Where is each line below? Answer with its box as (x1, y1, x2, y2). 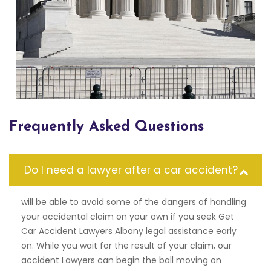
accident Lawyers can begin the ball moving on (21, 254, 221, 267)
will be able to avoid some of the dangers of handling (21, 196, 246, 209)
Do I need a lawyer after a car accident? (24, 163, 238, 178)
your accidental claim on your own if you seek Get (21, 211, 234, 223)
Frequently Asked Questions (9, 120, 204, 135)
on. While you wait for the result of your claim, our (21, 240, 232, 252)
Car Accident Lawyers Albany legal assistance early (21, 225, 237, 238)
